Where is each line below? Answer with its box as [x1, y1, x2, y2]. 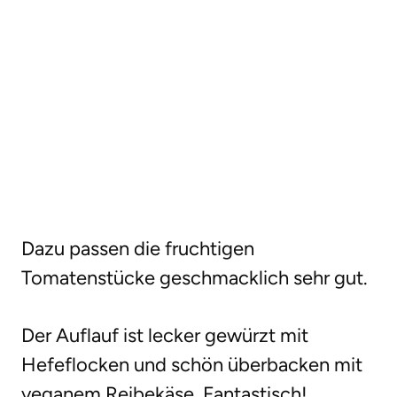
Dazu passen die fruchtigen [21, 237, 254, 261]
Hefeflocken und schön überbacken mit [21, 353, 362, 378]
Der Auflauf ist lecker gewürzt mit [21, 323, 308, 348]
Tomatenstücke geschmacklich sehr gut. [21, 266, 368, 291]
